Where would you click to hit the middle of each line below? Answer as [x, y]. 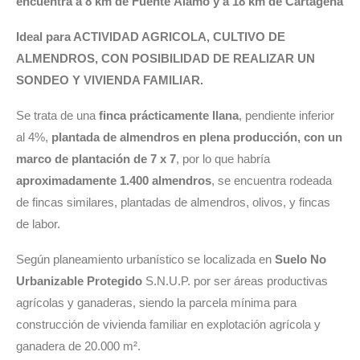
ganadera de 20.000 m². [78, 346]
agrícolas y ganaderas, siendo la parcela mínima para [156, 303]
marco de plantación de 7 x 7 [96, 159]
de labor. [38, 224]
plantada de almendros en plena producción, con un [197, 137]
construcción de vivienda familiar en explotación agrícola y [168, 325]
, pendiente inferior [286, 116]
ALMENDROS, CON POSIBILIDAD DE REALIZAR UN [166, 59]
